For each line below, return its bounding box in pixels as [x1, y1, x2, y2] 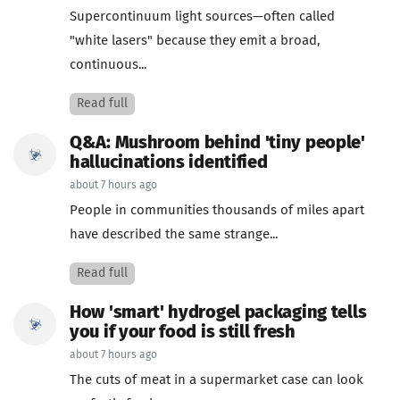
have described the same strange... [70, 228, 278, 241]
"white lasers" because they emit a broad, [70, 34, 320, 47]
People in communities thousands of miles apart [70, 204, 364, 217]
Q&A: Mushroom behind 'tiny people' [70, 134, 365, 152]
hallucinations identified [70, 154, 268, 171]
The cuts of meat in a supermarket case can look [70, 373, 363, 387]
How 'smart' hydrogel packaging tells [70, 304, 367, 321]
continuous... [70, 58, 146, 71]
